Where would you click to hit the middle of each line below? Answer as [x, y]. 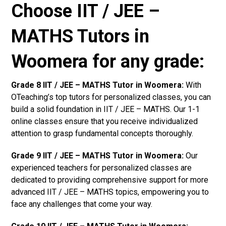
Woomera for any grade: [108, 61]
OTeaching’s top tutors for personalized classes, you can [111, 97]
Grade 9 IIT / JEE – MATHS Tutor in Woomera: [98, 155]
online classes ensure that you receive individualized [105, 121]
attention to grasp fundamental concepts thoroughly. [102, 133]
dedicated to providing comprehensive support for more [110, 180]
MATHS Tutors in [80, 36]
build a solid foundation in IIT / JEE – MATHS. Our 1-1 [106, 109]
